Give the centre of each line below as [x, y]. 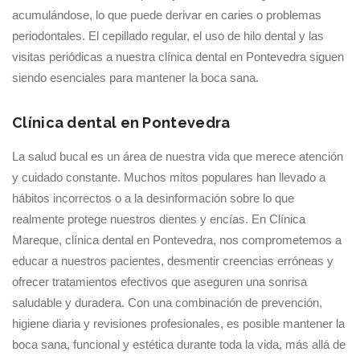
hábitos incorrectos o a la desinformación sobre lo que [153, 198]
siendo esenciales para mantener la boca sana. [135, 78]
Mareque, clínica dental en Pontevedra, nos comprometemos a [177, 240]
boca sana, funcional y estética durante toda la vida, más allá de [179, 344]
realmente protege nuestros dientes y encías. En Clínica [159, 219]
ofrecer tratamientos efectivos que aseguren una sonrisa [160, 282]
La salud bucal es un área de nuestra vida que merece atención [178, 156]
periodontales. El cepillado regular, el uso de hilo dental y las [168, 36]
